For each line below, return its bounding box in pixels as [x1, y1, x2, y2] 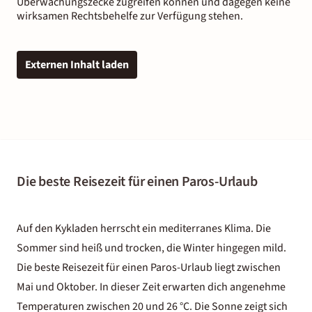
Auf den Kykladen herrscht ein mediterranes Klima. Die [17, 220, 271, 236]
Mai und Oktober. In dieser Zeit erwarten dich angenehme [17, 279, 286, 295]
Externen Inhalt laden [25, 56, 129, 72]
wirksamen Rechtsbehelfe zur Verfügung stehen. [17, 8, 243, 24]
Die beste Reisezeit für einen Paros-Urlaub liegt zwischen [17, 259, 281, 275]
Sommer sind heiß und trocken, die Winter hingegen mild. [17, 240, 286, 256]
